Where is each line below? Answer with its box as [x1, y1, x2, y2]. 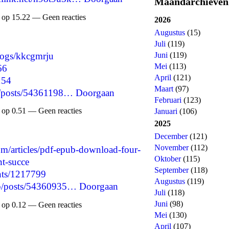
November [154, 143, 189, 152]
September [154, 166, 189, 174]
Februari [154, 96, 181, 104]
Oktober [154, 154, 181, 163]
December [154, 132, 188, 141]
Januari [154, 107, 177, 116]
